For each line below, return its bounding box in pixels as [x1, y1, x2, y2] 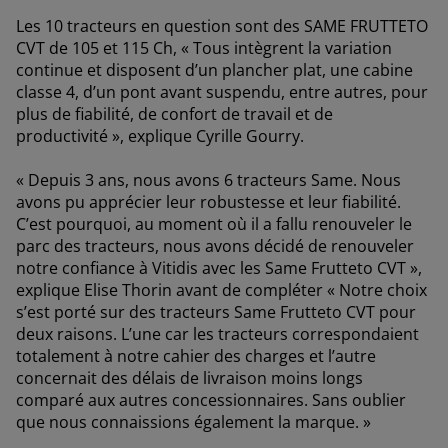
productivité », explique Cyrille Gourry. [16, 125, 304, 148]
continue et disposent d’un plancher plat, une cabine [16, 59, 413, 82]
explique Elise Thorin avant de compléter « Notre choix [16, 279, 427, 302]
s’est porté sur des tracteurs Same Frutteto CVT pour [16, 301, 416, 324]
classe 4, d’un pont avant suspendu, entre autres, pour [16, 81, 428, 104]
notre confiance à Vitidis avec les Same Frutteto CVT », [16, 257, 422, 280]
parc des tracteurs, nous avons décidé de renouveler [16, 235, 414, 258]
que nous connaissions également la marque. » [16, 411, 371, 434]
